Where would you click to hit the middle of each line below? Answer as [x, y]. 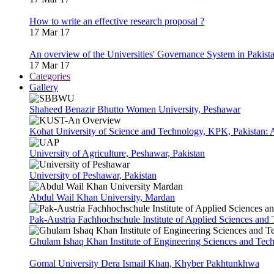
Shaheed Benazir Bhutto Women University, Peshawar [135, 109]
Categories [50, 76]
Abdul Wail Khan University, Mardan [102, 197]
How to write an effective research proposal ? [117, 21]
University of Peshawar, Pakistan [93, 175]
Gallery [44, 87]
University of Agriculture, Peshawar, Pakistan [117, 153]
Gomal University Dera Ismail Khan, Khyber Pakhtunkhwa [144, 263]
